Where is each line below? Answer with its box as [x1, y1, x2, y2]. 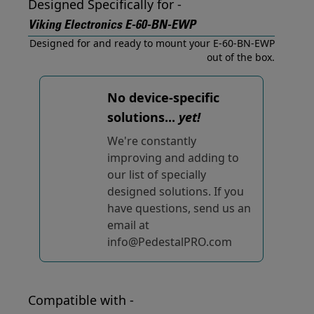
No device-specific [107, 89, 219, 106]
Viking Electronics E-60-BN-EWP [28, 20, 196, 32]
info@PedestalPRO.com [107, 234, 232, 250]
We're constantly [107, 133, 196, 149]
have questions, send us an [107, 200, 251, 216]
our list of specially [107, 167, 206, 182]
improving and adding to [107, 150, 239, 165]
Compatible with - [28, 292, 134, 308]
